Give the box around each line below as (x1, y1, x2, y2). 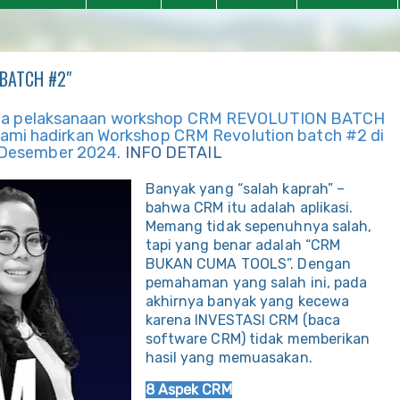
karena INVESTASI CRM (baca (145, 311, 341, 329)
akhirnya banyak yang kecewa (145, 292, 350, 310)
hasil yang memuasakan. (145, 348, 312, 366)
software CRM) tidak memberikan (145, 329, 371, 347)
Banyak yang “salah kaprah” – (145, 179, 346, 197)
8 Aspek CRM (145, 380, 232, 398)
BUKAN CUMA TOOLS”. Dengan (145, 254, 352, 272)
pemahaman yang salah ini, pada (145, 273, 368, 291)
